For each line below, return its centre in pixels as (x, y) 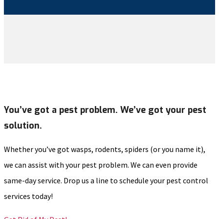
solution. (23, 126)
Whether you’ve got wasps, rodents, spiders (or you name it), (105, 149)
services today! (28, 196)
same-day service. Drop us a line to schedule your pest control (106, 181)
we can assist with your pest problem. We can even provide (101, 165)
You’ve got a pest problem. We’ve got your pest (105, 110)
